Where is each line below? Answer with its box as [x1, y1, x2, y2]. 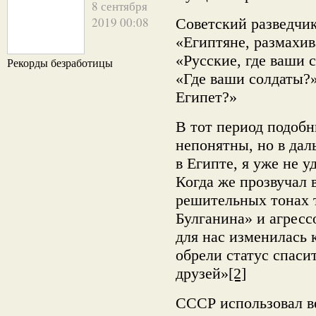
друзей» [176, 265, 229, 282]
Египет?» [176, 88, 237, 106]
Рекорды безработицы [7, 57, 113, 69]
